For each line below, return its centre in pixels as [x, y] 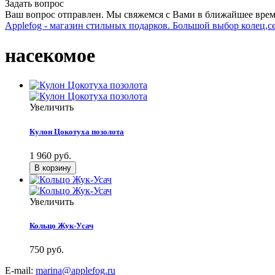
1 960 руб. [50, 155]
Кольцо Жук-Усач [61, 225]
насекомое [50, 55]
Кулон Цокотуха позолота [77, 131]
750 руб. [47, 250]
